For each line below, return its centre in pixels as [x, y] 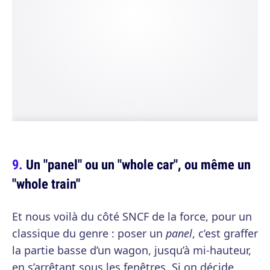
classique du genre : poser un [89, 233]
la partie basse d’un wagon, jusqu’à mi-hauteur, [132, 250]
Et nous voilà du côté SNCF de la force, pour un [132, 216]
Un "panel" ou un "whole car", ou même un [138, 164]
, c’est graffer [225, 233]
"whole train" [46, 184]
